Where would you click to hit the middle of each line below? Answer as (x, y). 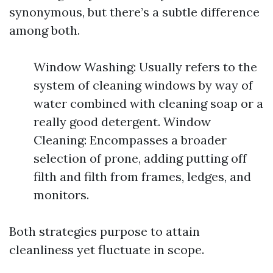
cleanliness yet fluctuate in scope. (107, 250)
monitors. (61, 195)
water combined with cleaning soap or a (148, 104)
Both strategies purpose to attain (105, 232)
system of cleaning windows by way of (143, 85)
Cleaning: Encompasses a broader (130, 140)
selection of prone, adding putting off (140, 158)
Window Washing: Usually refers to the (145, 67)
